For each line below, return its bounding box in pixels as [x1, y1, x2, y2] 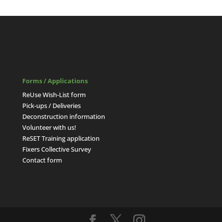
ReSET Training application [22, 134, 100, 143]
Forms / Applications [22, 76, 88, 85]
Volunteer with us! [22, 123, 76, 132]
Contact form [22, 156, 62, 165]
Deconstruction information [22, 112, 105, 121]
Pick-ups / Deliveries [22, 101, 81, 110]
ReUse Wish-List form [22, 90, 86, 99]
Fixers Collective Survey [22, 145, 91, 154]
